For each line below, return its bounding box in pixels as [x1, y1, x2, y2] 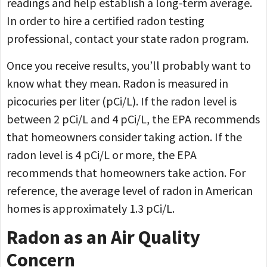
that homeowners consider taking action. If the [7, 129, 242, 144]
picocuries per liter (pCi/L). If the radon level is [7, 93, 237, 108]
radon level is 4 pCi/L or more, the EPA [7, 147, 197, 162]
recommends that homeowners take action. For [7, 164, 246, 180]
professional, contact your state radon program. [7, 31, 251, 46]
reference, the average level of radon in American [7, 182, 253, 198]
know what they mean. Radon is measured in [7, 75, 228, 91]
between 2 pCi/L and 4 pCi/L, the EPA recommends [7, 111, 260, 126]
